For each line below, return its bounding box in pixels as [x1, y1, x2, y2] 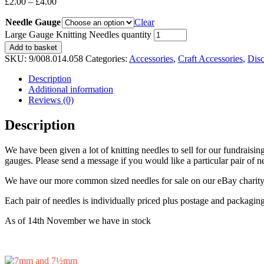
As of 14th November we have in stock [5, 215, 151, 226]
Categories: [85, 53, 129, 64]
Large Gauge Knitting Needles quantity [5, 29, 151, 39]
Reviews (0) [28, 94, 74, 105]
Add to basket [9, 42, 57, 52]
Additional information [28, 84, 113, 94]
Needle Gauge [5, 16, 61, 27]
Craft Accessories [178, 53, 243, 64]
